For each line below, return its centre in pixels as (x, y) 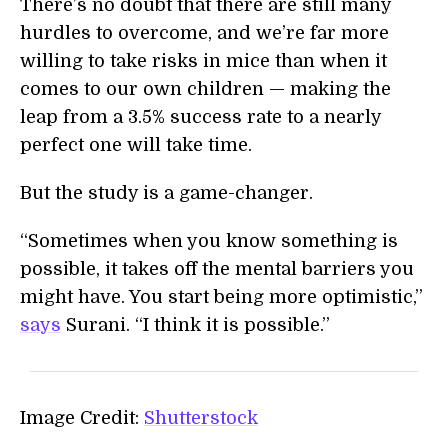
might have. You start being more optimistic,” (221, 297)
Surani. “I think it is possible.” (195, 325)
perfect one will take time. (136, 145)
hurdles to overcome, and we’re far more (204, 33)
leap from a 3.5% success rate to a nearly (200, 117)
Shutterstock (201, 418)
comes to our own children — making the (205, 89)
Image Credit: (82, 418)
